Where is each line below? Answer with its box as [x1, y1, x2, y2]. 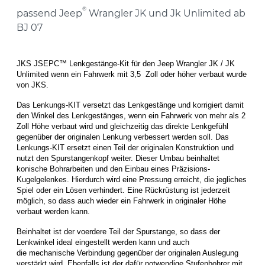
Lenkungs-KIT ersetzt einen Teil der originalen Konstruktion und [17, 143, 234, 153]
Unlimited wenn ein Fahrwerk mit [17, 70, 128, 79]
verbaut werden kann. [17, 207, 90, 216]
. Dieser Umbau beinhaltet [131, 154, 219, 163]
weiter [111, 154, 131, 163]
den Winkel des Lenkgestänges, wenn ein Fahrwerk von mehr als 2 [17, 111, 245, 121]
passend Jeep [17, 8, 82, 20]
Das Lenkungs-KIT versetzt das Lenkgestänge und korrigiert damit [17, 101, 244, 110]
